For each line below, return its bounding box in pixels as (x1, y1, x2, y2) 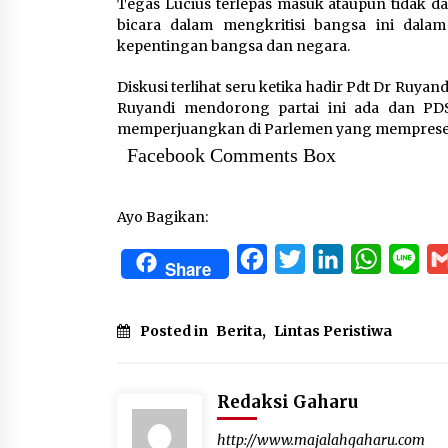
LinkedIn (343, 249, 417, 269)
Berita (216, 322, 262, 340)
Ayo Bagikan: (117, 208, 208, 226)
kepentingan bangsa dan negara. (117, 37, 350, 55)
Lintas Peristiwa (274, 322, 392, 340)
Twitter (305, 249, 366, 269)
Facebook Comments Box (127, 144, 336, 166)
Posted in (140, 322, 211, 340)
